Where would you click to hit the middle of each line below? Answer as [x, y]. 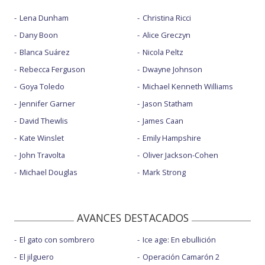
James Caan [163, 121]
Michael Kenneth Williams [188, 87]
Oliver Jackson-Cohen [180, 155]
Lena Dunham [44, 18]
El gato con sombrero [57, 240]
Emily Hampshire [172, 138]
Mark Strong [164, 172]
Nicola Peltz [163, 52]
